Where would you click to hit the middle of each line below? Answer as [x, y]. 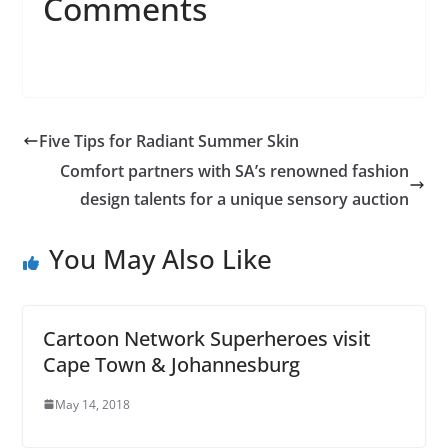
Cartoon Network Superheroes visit [206, 338]
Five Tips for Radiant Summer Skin [168, 140]
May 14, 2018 [92, 404]
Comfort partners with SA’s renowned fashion [235, 170]
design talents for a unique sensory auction [245, 198]
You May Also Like [160, 258]
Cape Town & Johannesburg [171, 364]
